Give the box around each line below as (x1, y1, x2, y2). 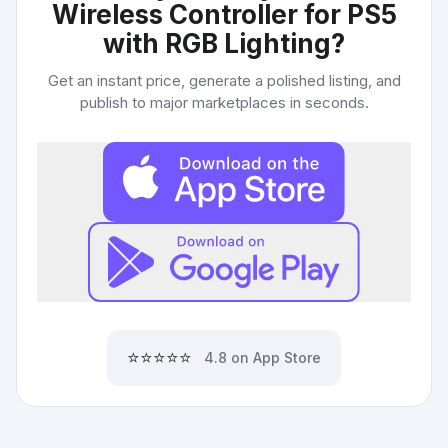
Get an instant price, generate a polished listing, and (47, 71, 401, 90)
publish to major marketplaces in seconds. (79, 93, 369, 112)
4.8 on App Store (204, 349, 321, 366)
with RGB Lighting (103, 28, 331, 59)
